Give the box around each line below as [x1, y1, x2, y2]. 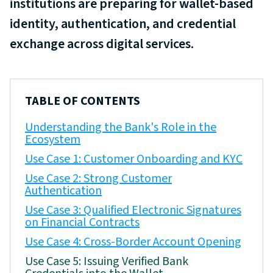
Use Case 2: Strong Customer [25, 169, 172, 187]
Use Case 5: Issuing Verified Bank [25, 252, 188, 270]
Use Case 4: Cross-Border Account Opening [25, 233, 241, 250]
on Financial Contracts [25, 213, 140, 231]
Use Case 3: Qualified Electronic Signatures [25, 201, 241, 219]
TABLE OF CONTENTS [25, 92, 140, 110]
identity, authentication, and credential [10, 13, 236, 34]
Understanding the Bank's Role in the [25, 118, 216, 136]
